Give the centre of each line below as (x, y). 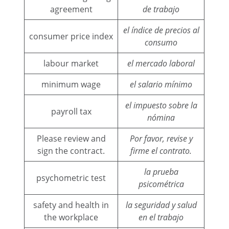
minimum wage (71, 84)
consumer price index (71, 36)
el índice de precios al (161, 30)
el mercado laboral (161, 63)
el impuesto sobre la (161, 105)
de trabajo (161, 9)
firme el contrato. (161, 151)
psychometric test (71, 178)
